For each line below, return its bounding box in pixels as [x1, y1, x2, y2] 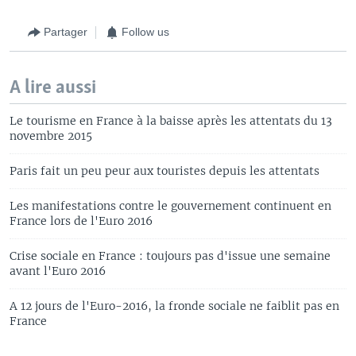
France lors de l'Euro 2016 [10, 213, 153, 228]
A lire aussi [10, 77, 96, 98]
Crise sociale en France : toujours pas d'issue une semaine [10, 248, 331, 263]
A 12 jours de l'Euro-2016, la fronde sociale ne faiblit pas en [10, 298, 339, 313]
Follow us [122, 25, 169, 38]
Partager [44, 25, 87, 38]
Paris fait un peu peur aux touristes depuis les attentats [10, 163, 319, 178]
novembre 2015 [10, 128, 92, 143]
